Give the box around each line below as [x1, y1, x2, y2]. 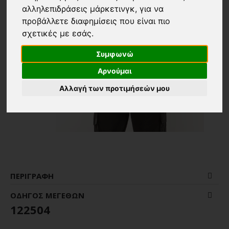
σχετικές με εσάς [22, 28, 92, 39]
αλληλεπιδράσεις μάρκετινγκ [22, 4, 135, 14]
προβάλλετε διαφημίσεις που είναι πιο [22, 16, 171, 27]
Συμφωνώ [96, 49, 133, 58]
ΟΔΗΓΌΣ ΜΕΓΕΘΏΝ [10, 190, 84, 201]
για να [140, 4, 164, 14]
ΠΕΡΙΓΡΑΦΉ [10, 171, 54, 181]
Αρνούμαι [97, 66, 132, 76]
